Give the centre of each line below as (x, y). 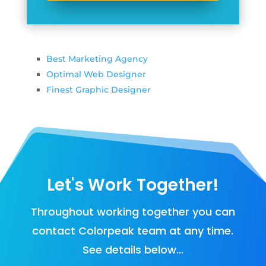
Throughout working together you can (133, 211)
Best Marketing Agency (97, 59)
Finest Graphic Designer (98, 90)
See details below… (133, 249)
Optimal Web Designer (96, 75)
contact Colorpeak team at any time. (133, 230)
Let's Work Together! (133, 185)
